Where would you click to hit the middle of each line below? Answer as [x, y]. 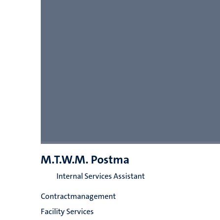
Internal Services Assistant [100, 176]
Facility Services [67, 211]
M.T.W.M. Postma [85, 160]
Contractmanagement [78, 196]
